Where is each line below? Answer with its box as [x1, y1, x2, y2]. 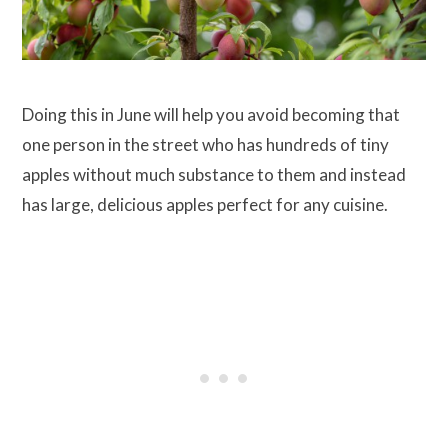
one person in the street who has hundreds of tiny [22, 134, 389, 156]
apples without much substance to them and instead [22, 164, 406, 186]
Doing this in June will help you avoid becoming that [22, 104, 400, 126]
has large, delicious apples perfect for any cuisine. [22, 194, 388, 216]
